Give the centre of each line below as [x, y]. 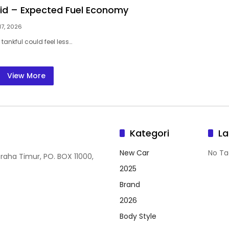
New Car [134, 153]
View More [26, 75]
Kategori [150, 133]
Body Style [138, 216]
